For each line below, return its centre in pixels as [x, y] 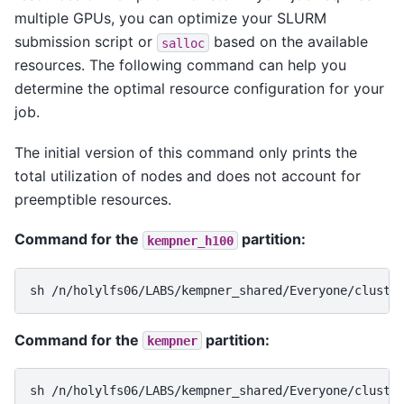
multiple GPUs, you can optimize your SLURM [170, 18]
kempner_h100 [190, 240]
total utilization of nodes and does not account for [188, 175]
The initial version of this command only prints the [186, 152]
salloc [183, 43]
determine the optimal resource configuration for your [199, 89]
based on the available [289, 42]
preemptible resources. [93, 199]
